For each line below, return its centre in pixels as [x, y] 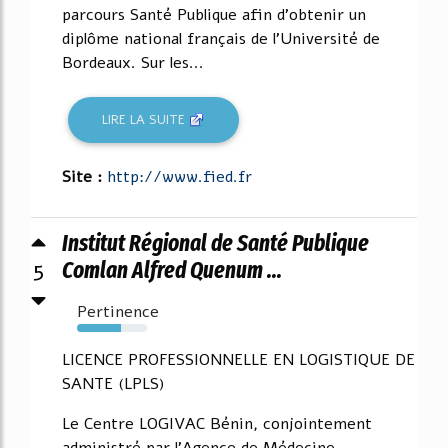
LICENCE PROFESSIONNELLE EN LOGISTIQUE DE [238, 360]
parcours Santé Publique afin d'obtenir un [214, 15]
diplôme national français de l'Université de [221, 39]
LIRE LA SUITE [146, 119]
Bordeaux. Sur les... [133, 63]
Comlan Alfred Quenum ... [172, 270]
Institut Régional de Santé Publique [215, 243]
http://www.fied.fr [179, 177]
